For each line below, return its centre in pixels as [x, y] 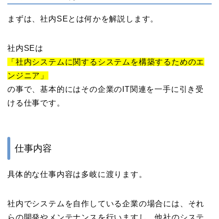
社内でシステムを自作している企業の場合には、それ [106, 203]
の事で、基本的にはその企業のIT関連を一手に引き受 [106, 89]
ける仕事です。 [36, 103]
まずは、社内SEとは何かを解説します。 [83, 19]
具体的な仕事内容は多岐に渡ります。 [77, 174]
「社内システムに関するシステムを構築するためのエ [106, 62]
